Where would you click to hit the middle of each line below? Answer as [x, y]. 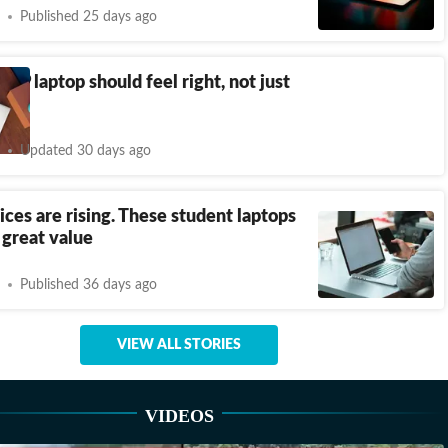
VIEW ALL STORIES [179, 345]
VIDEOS [179, 416]
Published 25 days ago [88, 16]
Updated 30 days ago [85, 150]
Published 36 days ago [88, 284]
